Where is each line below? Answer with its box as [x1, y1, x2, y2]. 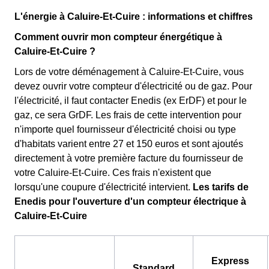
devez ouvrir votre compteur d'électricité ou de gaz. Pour [14, 80, 252, 91]
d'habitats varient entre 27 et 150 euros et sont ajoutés [14, 138, 243, 149]
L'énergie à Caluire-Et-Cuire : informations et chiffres [14, 11, 253, 22]
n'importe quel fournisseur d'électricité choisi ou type [14, 124, 236, 134]
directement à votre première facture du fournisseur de [14, 153, 243, 163]
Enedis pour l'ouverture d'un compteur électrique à [14, 196, 246, 207]
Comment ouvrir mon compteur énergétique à [14, 31, 222, 42]
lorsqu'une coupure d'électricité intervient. [14, 181, 193, 192]
